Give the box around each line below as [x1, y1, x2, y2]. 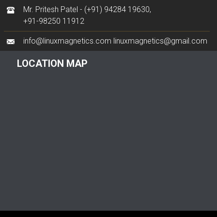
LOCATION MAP [17, 58, 88, 69]
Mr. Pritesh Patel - [23, 5, 84, 14]
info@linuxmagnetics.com [23, 36, 111, 46]
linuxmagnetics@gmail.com [113, 36, 207, 46]
